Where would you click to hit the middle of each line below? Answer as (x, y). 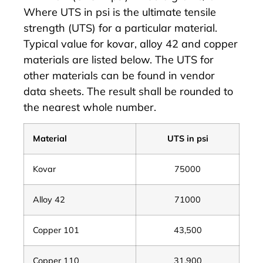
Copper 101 (56, 230)
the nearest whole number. (90, 107)
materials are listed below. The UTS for (119, 59)
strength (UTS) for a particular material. (120, 28)
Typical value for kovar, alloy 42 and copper (131, 43)
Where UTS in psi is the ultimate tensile (120, 12)
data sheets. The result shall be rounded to (128, 91)
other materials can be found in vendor (119, 75)
